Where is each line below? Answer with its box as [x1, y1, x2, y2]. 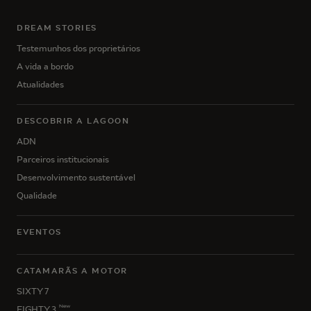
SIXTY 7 [17, 285, 49, 296]
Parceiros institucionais [17, 153, 109, 165]
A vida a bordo [17, 60, 74, 72]
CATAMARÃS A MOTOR [17, 265, 128, 276]
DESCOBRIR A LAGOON [17, 115, 129, 126]
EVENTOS [17, 226, 62, 237]
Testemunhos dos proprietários [17, 42, 140, 53]
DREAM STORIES [17, 22, 97, 33]
